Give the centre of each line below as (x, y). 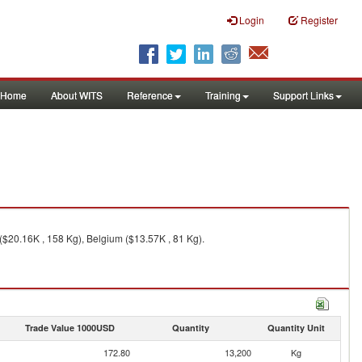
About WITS (77, 95)
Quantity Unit (296, 328)
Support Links (303, 95)
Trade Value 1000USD (69, 328)
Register (319, 20)
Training (223, 95)
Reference (150, 95)
